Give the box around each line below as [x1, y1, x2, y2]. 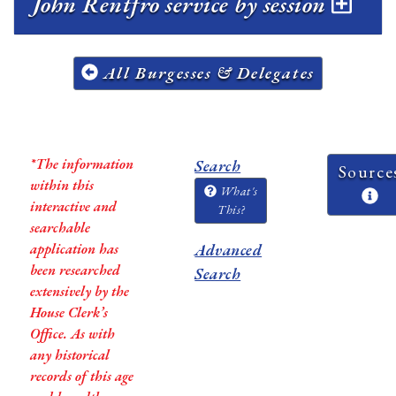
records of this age [29, 366, 133, 385]
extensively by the [29, 281, 129, 301]
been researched [29, 260, 120, 279]
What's [217, 182, 258, 199]
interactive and [29, 196, 117, 216]
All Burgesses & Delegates [98, 61, 315, 84]
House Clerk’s [29, 302, 108, 322]
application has [29, 239, 118, 258]
